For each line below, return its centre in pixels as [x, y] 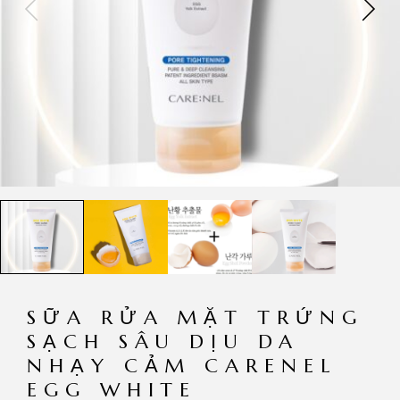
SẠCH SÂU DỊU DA [163, 341]
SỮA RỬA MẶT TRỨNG [195, 317]
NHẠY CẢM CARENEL [182, 365]
